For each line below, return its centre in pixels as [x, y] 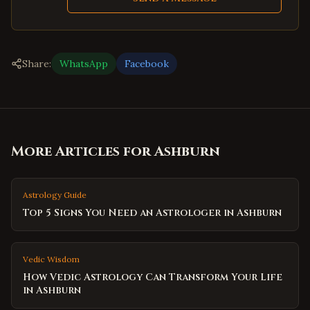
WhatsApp [84, 64]
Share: [37, 64]
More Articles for [83, 151]
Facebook [147, 64]
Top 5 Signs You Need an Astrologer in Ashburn [152, 213]
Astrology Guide [55, 195]
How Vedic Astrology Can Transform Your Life [153, 277]
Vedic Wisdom [51, 259]
